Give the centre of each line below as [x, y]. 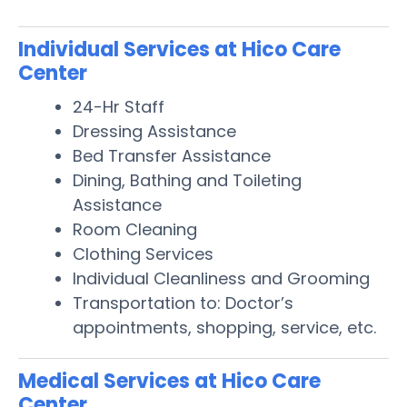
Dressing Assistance [154, 131]
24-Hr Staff [119, 106]
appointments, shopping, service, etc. [224, 327]
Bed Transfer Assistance [172, 155]
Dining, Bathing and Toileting [187, 180]
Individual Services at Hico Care [179, 49]
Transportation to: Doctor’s [183, 303]
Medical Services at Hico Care [169, 381]
